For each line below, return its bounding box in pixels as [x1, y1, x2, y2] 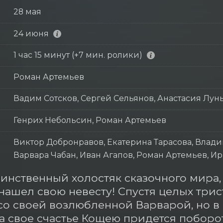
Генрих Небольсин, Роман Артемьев [13, 115, 166, 125]
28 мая [13, 6, 41, 16]
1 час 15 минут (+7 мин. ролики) [13, 50, 142, 60]
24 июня [13, 28, 49, 38]
